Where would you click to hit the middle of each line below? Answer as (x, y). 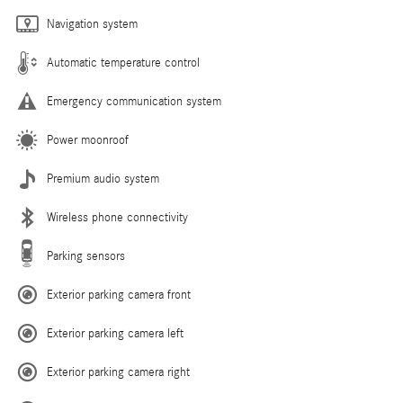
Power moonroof (88, 141)
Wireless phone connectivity (117, 218)
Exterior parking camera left (115, 334)
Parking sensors (86, 257)
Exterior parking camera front (119, 296)
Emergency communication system (134, 102)
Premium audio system (103, 179)
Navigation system (92, 25)
